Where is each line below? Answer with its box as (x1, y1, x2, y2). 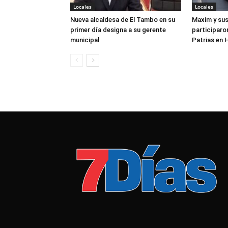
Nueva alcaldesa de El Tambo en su (70, 15, 175, 23)
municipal (70, 36, 99, 44)
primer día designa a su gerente (70, 25, 166, 34)
